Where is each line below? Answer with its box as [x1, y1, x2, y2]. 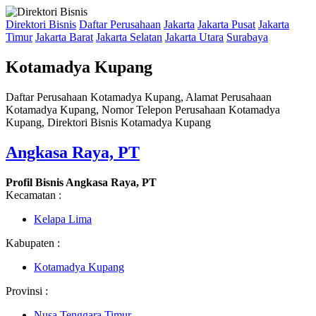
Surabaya [226, 31, 268, 43]
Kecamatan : [6, 188, 61, 201]
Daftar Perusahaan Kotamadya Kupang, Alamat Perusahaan [6, 90, 272, 103]
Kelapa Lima [34, 212, 92, 225]
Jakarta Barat [35, 31, 93, 43]
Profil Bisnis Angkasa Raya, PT [6, 176, 157, 188]
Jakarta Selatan [96, 31, 162, 43]
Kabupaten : [6, 236, 60, 249]
